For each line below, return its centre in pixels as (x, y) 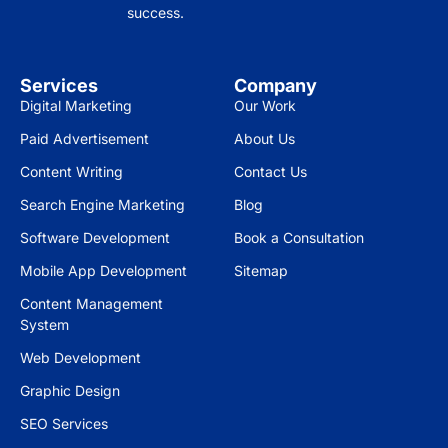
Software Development (95, 238)
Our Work (265, 106)
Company (275, 86)
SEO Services (64, 424)
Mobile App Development (103, 271)
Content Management (91, 304)
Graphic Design (70, 391)
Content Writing (71, 172)
